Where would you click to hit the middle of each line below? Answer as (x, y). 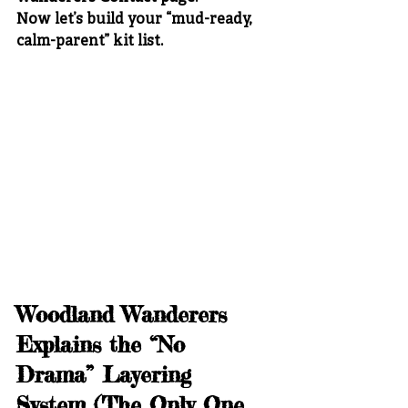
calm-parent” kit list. (90, 42)
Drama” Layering (108, 374)
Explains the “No (105, 344)
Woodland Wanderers (126, 314)
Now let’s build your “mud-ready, (136, 20)
